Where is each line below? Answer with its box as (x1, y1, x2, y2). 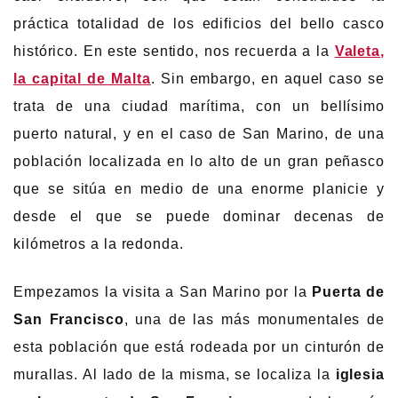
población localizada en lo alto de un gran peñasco (13, 154, 385, 170)
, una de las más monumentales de (123, 311, 385, 327)
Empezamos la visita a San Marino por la (13, 283, 313, 299)
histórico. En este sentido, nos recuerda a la (13, 44, 335, 60)
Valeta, (334, 44, 385, 60)
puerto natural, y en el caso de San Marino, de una (13, 126, 385, 142)
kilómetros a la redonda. (13, 236, 184, 252)
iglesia (335, 366, 385, 382)
